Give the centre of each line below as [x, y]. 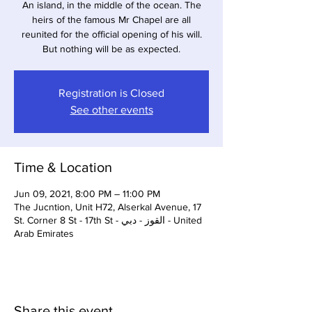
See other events [111, 110]
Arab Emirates [44, 233]
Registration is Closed [111, 93]
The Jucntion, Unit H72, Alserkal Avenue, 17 [108, 207]
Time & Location [63, 167]
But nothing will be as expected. [111, 49]
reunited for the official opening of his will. [111, 34]
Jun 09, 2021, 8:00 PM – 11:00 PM [87, 194]
